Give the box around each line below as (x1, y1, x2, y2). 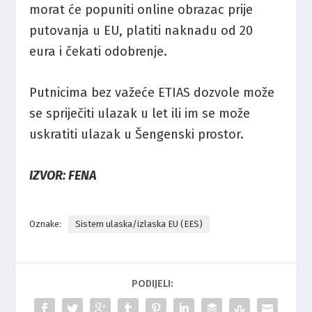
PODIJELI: (132, 278, 173, 290)
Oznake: (29, 219, 62, 230)
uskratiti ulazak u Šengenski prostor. (29, 127, 244, 143)
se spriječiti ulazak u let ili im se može (29, 106, 251, 122)
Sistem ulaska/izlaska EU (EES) (75, 219, 203, 230)
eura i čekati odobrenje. (29, 44, 168, 60)
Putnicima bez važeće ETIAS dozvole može (29, 85, 275, 101)
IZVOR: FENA (29, 168, 97, 184)
